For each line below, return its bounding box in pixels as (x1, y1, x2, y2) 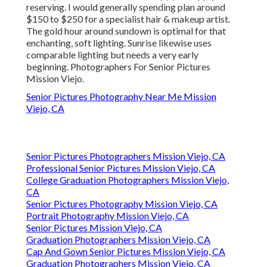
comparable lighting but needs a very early (26, 49, 198, 61)
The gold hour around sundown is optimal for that (26, 25, 226, 37)
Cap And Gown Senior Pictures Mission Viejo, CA (26, 246, 225, 257)
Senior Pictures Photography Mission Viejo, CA (26, 198, 218, 210)
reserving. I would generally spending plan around (26, 1, 225, 13)
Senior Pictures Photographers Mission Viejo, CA (26, 150, 225, 162)
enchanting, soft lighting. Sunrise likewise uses (26, 37, 212, 49)
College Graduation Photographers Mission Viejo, (26, 174, 229, 186)
